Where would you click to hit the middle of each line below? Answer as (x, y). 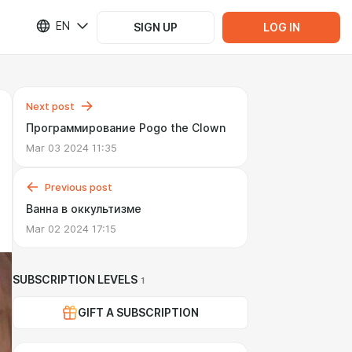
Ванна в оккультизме (84, 209)
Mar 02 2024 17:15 (71, 229)
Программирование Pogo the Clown (126, 128)
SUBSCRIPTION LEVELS (75, 280)
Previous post (79, 187)
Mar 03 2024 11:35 (71, 148)
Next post (50, 106)
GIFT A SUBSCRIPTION (138, 313)
